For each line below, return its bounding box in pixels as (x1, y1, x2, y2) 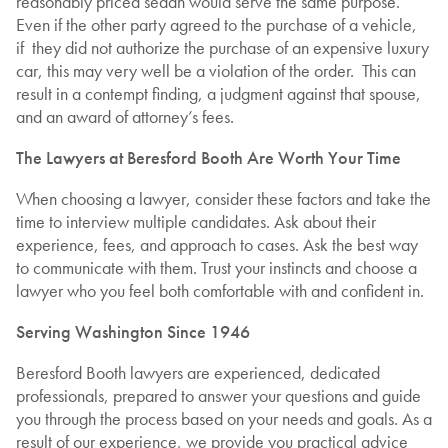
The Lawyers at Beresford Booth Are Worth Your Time (16, 146, 401, 170)
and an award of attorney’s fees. (16, 105, 246, 129)
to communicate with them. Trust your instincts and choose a (16, 256, 417, 280)
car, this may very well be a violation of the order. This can (16, 59, 416, 83)
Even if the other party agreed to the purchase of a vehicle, (16, 13, 417, 37)
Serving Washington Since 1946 (16, 320, 250, 344)
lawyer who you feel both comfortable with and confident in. (16, 279, 424, 303)
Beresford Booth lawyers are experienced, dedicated (16, 361, 380, 385)
